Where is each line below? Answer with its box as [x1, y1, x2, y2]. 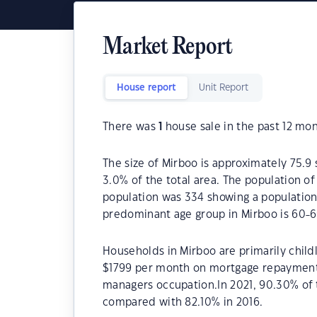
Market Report [103, 35, 233, 60]
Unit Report [199, 83, 248, 92]
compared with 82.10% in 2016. [103, 297, 263, 308]
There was [103, 122, 159, 132]
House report [117, 83, 176, 92]
